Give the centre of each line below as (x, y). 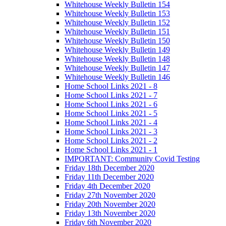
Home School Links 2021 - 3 (111, 132)
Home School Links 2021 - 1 (111, 150)
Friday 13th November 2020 (110, 213)
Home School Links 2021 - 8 (111, 86)
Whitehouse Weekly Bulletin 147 (117, 68)
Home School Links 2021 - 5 (111, 114)
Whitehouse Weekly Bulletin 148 (117, 59)
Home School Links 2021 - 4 (111, 123)
